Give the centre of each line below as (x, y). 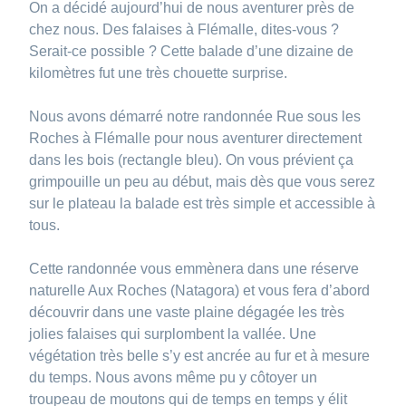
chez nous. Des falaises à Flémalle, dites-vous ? (184, 29)
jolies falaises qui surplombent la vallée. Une (173, 333)
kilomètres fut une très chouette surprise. (160, 72)
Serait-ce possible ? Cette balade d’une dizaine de (192, 51)
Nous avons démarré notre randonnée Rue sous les (195, 116)
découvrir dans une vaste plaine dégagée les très (187, 312)
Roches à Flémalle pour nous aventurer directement (196, 138)
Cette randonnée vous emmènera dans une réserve (194, 268)
